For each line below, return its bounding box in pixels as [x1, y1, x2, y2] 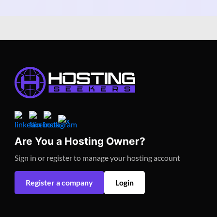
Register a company [26, 178, 93, 187]
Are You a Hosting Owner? [15, 135, 145, 147]
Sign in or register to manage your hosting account [15, 153, 180, 162]
